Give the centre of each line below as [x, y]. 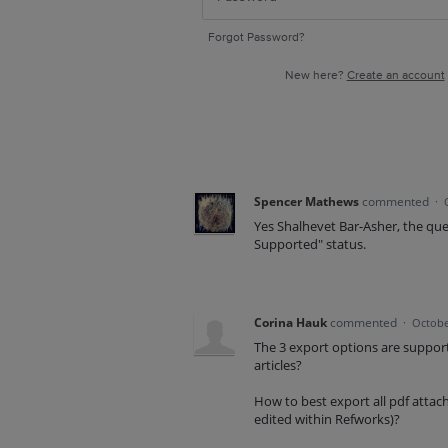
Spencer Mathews [306, 201]
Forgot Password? [256, 37]
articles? [277, 365]
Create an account [395, 75]
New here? [315, 75]
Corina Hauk [290, 322]
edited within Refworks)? [326, 419]
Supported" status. [309, 244]
